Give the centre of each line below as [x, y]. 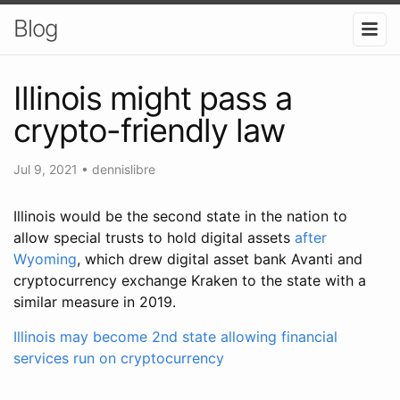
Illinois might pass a [153, 98]
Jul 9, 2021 [47, 169]
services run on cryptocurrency [119, 358]
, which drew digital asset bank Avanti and [220, 258]
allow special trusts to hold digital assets [154, 237]
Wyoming [45, 258]
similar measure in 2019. [95, 301]
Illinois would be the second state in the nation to [180, 216]
